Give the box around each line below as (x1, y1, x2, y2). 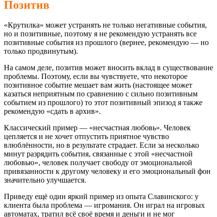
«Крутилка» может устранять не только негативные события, (4, 21, 207, 30)
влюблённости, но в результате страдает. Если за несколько (4, 141, 199, 150)
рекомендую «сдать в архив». (4, 107, 101, 116)
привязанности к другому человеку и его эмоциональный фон (4, 167, 211, 176)
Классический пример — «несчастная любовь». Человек (4, 124, 191, 132)
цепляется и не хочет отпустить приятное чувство (4, 132, 169, 141)
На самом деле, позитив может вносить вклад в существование (4, 63, 213, 72)
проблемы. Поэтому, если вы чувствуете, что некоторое (4, 72, 187, 81)
